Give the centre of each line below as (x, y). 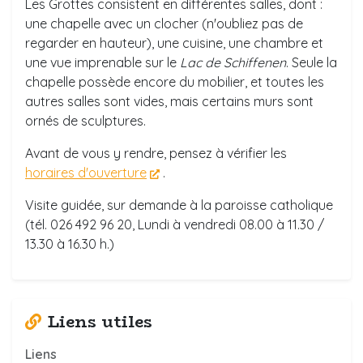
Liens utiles (100, 321)
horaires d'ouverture (86, 173)
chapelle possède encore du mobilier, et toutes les (175, 82)
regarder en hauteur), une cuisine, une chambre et (174, 43)
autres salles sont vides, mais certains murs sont (169, 101)
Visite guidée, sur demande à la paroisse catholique (179, 205)
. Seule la (312, 62)
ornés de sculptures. (85, 121)
